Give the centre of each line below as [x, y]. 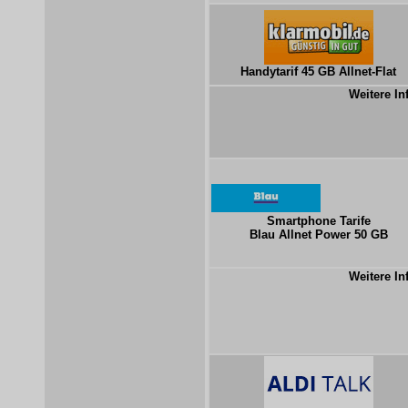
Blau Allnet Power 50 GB [318, 235]
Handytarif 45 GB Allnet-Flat [318, 71]
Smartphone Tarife [318, 221]
